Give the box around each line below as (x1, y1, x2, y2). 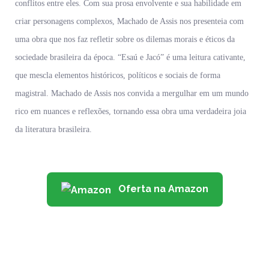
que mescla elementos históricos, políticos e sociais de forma (15, 71, 220, 80)
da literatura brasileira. (15, 125, 92, 134)
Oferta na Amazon (115, 183, 208, 195)
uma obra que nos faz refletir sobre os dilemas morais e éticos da (15, 35, 235, 44)
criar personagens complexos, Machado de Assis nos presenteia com (15, 17, 244, 26)
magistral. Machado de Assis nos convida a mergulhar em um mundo (15, 89, 249, 98)
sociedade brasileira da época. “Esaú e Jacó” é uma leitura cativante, (15, 53, 246, 62)
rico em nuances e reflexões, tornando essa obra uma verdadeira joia (15, 107, 246, 116)
